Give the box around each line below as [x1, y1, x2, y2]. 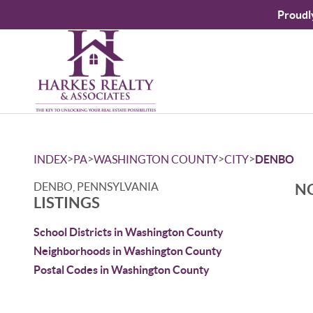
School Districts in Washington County [34, 226, 224, 238]
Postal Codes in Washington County [34, 263, 210, 276]
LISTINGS [34, 194, 100, 211]
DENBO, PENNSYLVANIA [34, 180, 159, 193]
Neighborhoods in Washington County [34, 245, 222, 257]
